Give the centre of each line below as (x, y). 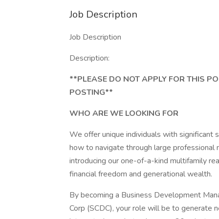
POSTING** (91, 92)
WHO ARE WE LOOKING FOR (124, 113)
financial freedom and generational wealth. (141, 174)
